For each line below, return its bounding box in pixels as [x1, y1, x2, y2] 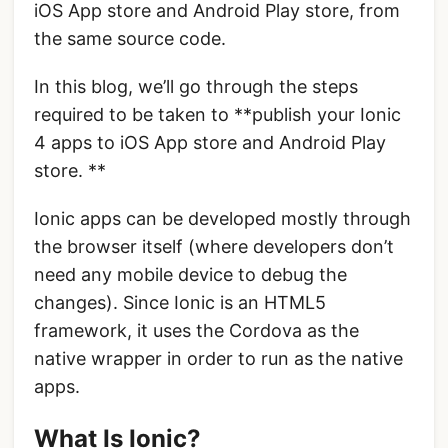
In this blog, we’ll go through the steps [34, 76, 358, 98]
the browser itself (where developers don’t [34, 236, 394, 258]
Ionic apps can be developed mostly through [34, 208, 411, 230]
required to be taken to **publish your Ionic [34, 104, 401, 126]
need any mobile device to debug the [34, 264, 347, 286]
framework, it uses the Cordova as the [34, 320, 359, 342]
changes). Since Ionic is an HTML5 [34, 292, 326, 314]
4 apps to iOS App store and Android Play [34, 132, 386, 154]
